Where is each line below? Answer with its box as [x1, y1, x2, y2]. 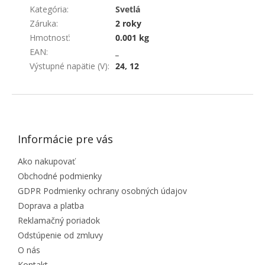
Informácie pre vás [18, 132, 113, 147]
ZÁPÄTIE [11, 92, 50, 105]
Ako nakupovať [18, 156, 75, 167]
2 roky [115, 18, 141, 30]
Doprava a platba [18, 200, 84, 212]
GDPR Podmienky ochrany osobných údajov [18, 185, 187, 197]
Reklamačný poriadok [18, 215, 100, 227]
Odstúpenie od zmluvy [18, 230, 103, 241]
